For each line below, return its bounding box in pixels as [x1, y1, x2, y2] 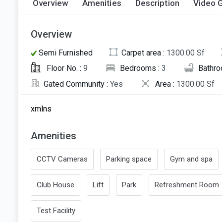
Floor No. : [45, 63, 83, 73]
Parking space [106, 154, 152, 164]
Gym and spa [170, 154, 213, 164]
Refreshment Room [155, 180, 219, 189]
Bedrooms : [120, 63, 162, 73]
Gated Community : [44, 79, 110, 89]
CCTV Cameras [37, 154, 88, 164]
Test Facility [37, 206, 75, 215]
